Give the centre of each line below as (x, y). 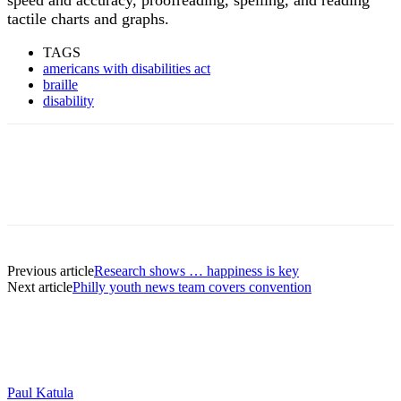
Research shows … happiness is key (196, 270)
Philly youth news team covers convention (192, 286)
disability (68, 100)
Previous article (51, 270)
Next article (40, 286)
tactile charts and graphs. (88, 18)
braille (60, 84)
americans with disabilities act (127, 68)
